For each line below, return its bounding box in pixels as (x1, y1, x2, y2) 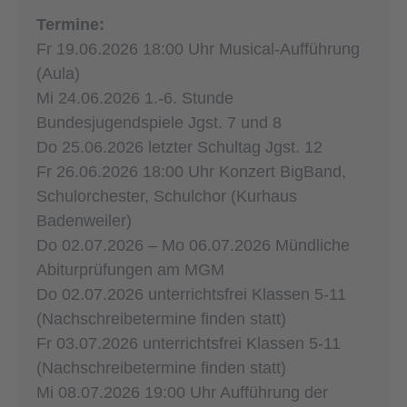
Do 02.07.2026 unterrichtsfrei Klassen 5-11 (36, 284, 346, 303)
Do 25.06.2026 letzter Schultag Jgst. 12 (36, 137, 323, 156)
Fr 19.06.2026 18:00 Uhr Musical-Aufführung (36, 39, 360, 58)
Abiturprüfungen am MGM (36, 260, 224, 279)
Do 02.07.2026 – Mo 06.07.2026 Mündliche (36, 235, 350, 254)
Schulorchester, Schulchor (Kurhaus (36, 186, 297, 205)
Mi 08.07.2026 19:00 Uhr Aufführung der (36, 382, 328, 402)
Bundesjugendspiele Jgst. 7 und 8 (36, 113, 282, 132)
